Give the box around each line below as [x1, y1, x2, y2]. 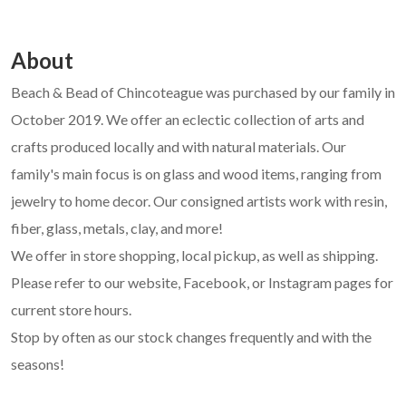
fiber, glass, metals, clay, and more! [11, 218, 223, 237]
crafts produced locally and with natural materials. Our [11, 137, 346, 155]
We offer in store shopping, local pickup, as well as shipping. [11, 246, 378, 264]
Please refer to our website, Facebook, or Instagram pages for [11, 273, 393, 291]
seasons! [11, 354, 64, 372]
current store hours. [11, 300, 131, 318]
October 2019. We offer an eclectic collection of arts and [11, 110, 364, 128]
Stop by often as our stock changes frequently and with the [11, 327, 372, 345]
